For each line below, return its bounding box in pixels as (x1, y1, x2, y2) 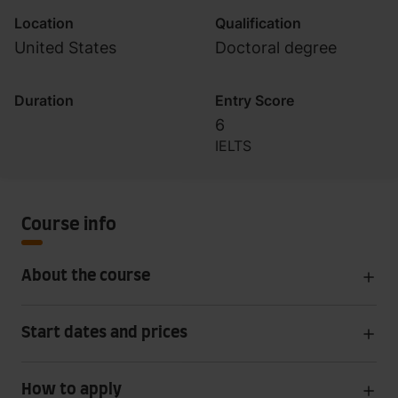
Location (14, 14, 74, 32)
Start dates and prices (21, 325, 187, 341)
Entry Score (215, 92, 294, 109)
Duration (14, 92, 74, 109)
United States (14, 38, 116, 57)
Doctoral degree (215, 38, 337, 57)
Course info (21, 216, 116, 234)
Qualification (215, 14, 301, 32)
